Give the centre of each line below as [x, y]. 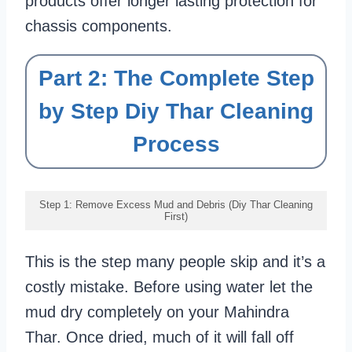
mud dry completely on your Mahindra [157, 312]
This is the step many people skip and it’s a [175, 262]
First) [176, 217]
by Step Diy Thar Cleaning [176, 112]
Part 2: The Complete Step [176, 79]
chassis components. [99, 26]
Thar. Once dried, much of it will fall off [159, 337]
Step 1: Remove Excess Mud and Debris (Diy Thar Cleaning [176, 205]
